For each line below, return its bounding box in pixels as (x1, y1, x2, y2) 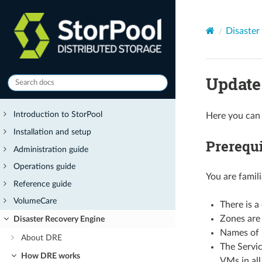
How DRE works (20, 251, 80, 261)
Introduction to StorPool (13, 110, 103, 119)
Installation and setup (13, 127, 92, 136)
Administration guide (13, 144, 89, 154)
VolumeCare (13, 196, 57, 206)
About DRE (20, 233, 62, 242)
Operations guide (13, 162, 76, 171)
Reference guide (13, 179, 72, 188)
